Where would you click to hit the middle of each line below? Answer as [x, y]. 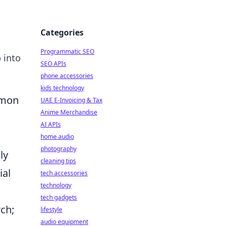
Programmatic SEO [67, 51]
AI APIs [51, 124]
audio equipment [64, 222]
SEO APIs [53, 64]
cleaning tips [58, 161]
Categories [62, 32]
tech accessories [64, 173]
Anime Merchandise [69, 112]
